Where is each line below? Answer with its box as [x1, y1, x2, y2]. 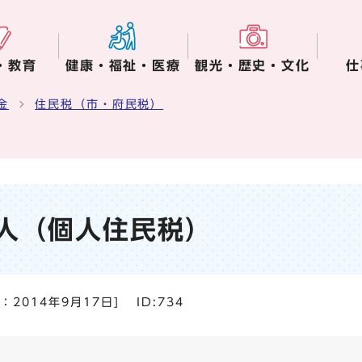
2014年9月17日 [13, 297, 114, 308]
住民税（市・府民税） [35, 99, 164, 110]
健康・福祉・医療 [65, 59, 182, 72]
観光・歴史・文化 [194, 59, 311, 72]
